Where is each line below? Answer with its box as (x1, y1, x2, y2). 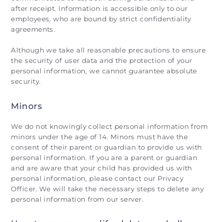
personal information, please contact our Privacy (11, 174, 184, 182)
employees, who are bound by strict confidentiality (11, 15, 191, 23)
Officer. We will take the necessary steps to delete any (11, 184, 204, 193)
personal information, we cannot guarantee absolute (11, 67, 197, 75)
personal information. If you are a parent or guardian (11, 153, 198, 162)
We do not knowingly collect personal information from (11, 122, 208, 130)
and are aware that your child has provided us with (11, 164, 192, 172)
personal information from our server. (11, 195, 144, 203)
